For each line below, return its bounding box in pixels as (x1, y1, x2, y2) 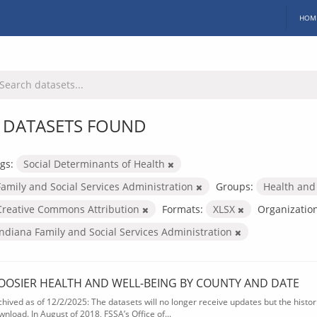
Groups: (216, 179, 253, 193)
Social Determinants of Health (23, 156, 168, 171)
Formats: (162, 202, 203, 216)
